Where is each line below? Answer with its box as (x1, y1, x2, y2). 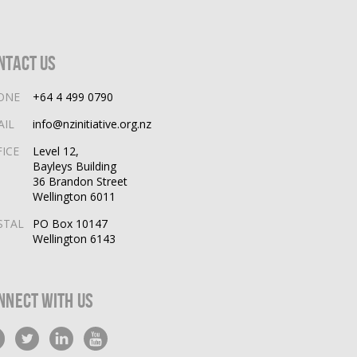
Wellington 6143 (33, 230, 116, 246)
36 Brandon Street (33, 173, 128, 189)
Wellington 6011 (33, 188, 116, 204)
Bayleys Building (33, 158, 117, 174)
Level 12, (33, 143, 80, 159)
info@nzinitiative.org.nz (33, 116, 152, 131)
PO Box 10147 (33, 215, 108, 231)
